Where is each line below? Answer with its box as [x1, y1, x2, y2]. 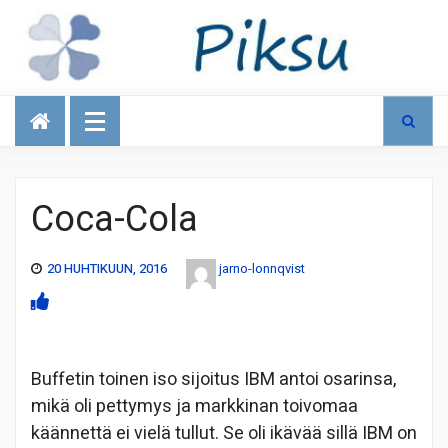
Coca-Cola [31, 192, 198, 246]
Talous [20, 89, 74, 117]
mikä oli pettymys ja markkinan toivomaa [31, 392, 358, 420]
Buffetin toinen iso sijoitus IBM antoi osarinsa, [31, 365, 396, 393]
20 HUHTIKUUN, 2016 [47, 258, 167, 278]
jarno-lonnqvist [219, 258, 305, 278]
